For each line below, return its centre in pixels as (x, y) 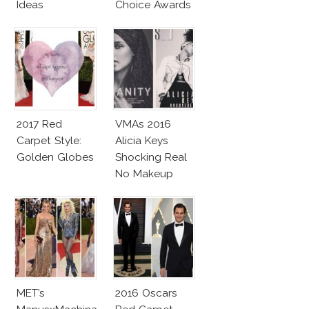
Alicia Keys (142, 140)
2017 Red (39, 123)
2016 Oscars (146, 292)
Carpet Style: (49, 140)
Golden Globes (55, 157)
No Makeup (144, 173)
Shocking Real (151, 157)
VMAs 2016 (143, 123)
